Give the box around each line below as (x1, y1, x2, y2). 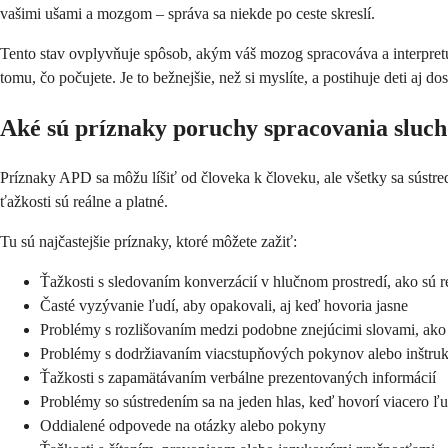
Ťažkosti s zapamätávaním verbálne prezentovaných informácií (40, 369, 436, 387)
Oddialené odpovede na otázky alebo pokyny (40, 417, 326, 435)
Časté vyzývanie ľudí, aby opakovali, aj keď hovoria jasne (40, 297, 408, 315)
